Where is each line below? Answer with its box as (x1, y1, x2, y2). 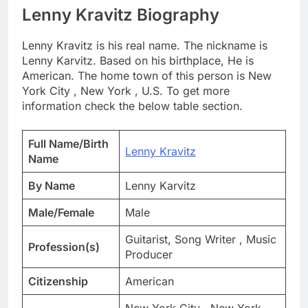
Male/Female (28, 206, 94, 220)
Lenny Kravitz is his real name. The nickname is (22, 38, 267, 53)
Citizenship (28, 274, 88, 289)
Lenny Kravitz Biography (22, 4, 219, 25)
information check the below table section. (22, 99, 243, 113)
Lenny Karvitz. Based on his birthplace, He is (22, 54, 254, 68)
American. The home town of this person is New (22, 69, 272, 83)
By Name (28, 179, 75, 193)
